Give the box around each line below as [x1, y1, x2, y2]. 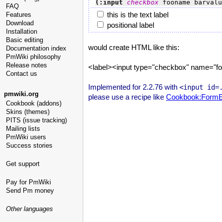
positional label [107, 21, 154, 29]
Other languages [6, 205, 53, 213]
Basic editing [6, 36, 43, 44]
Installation [6, 28, 37, 35]
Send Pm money [6, 187, 54, 194]
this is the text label [107, 10, 168, 19]
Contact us [6, 70, 37, 77]
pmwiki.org [4, 90, 39, 98]
